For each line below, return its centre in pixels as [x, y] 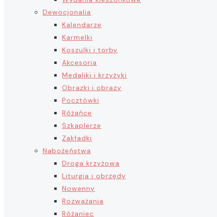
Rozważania [83, 201]
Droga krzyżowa [91, 163]
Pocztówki [81, 100]
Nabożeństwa [67, 151]
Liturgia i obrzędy [94, 176]
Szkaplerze [82, 125]
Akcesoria [79, 62]
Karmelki [77, 37]
